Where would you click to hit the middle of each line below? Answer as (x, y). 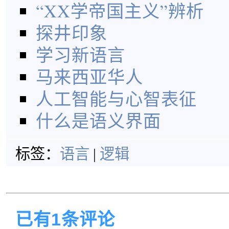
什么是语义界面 (98, 121)
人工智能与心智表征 (116, 99)
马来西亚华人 (89, 77)
